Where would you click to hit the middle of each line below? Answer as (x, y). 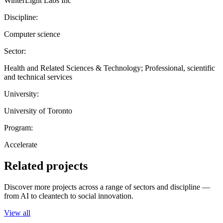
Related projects (46, 166)
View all (17, 213)
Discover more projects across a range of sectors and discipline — (107, 187)
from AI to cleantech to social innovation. (69, 196)
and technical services (38, 77)
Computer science (32, 34)
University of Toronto (38, 111)
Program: (18, 127)
